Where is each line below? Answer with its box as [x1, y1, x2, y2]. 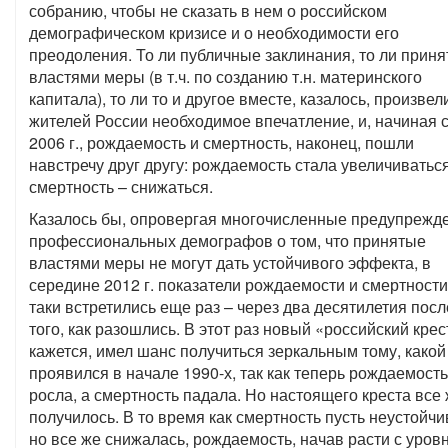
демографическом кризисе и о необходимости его [29, 21, 399, 44]
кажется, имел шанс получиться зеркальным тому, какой [29, 339, 446, 362]
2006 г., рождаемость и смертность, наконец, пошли [29, 131, 414, 154]
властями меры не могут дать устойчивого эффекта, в [29, 251, 431, 274]
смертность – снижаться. [29, 175, 213, 198]
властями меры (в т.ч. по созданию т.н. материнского [29, 65, 422, 88]
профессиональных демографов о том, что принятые [29, 229, 426, 252]
